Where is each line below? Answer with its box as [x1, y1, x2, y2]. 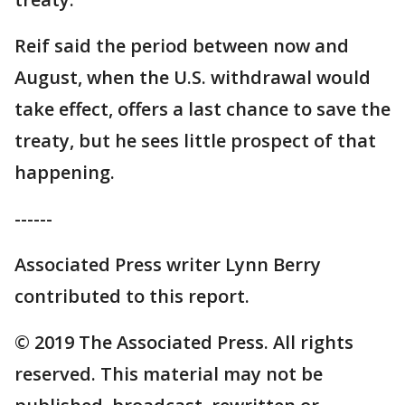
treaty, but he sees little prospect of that [14, 128, 376, 154]
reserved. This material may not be [14, 362, 323, 387]
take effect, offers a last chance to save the [14, 97, 391, 122]
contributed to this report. [14, 284, 250, 309]
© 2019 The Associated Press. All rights [14, 330, 353, 355]
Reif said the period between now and [14, 33, 349, 59]
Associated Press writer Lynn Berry [14, 252, 321, 278]
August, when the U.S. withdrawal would [14, 65, 371, 90]
